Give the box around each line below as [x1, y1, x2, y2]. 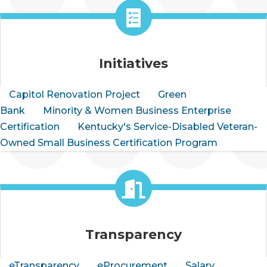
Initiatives [99, 55, 168, 72]
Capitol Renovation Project [9, 88, 140, 100]
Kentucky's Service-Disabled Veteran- [77, 120, 257, 132]
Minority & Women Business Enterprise [43, 104, 231, 116]
